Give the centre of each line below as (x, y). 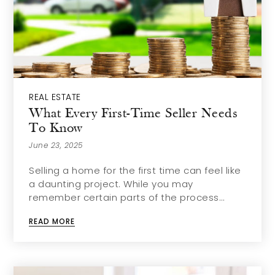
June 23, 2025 (56, 145)
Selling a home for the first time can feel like (135, 170)
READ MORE (52, 221)
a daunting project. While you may (111, 184)
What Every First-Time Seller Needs (134, 114)
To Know (56, 129)
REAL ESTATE (55, 97)
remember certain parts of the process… (127, 197)
